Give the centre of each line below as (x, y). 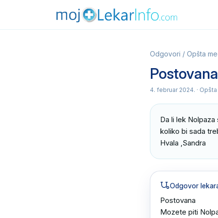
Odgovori (165, 54)
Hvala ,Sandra (183, 143)
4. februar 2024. (173, 90)
